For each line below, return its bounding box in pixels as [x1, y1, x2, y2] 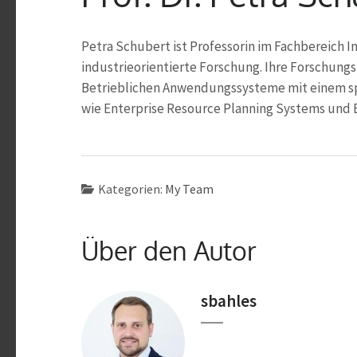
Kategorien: [97, 180, 165, 197]
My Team [164, 180, 214, 197]
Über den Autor [81, 233, 257, 267]
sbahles [201, 289, 257, 312]
